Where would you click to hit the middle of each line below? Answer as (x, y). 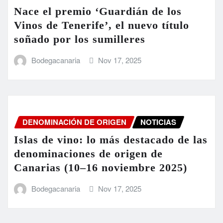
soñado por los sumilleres (80, 39)
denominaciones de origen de (88, 154)
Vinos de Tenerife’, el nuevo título (102, 25)
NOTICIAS (158, 122)
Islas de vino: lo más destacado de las (111, 140)
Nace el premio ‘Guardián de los (98, 11)
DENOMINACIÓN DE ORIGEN (74, 122)
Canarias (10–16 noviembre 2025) (101, 168)
